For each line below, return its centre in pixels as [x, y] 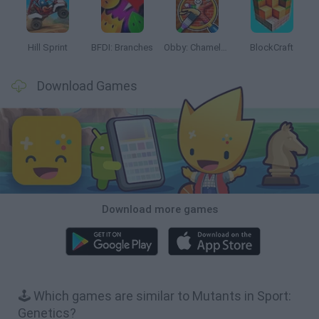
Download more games [159, 209]
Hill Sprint [47, 47]
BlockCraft [272, 47]
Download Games [87, 86]
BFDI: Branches [122, 47]
